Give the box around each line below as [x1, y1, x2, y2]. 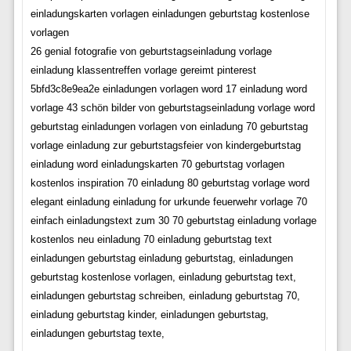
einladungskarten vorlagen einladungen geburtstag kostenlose [30, 8, 309, 20]
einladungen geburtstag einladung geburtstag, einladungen [30, 252, 293, 265]
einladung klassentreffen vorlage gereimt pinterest [30, 64, 256, 77]
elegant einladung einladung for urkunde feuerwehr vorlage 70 [30, 196, 307, 208]
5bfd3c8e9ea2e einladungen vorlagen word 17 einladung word [30, 83, 307, 96]
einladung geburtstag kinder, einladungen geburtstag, [30, 309, 269, 321]
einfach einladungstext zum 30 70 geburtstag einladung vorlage [30, 215, 317, 227]
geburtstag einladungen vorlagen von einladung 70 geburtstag [30, 121, 308, 133]
